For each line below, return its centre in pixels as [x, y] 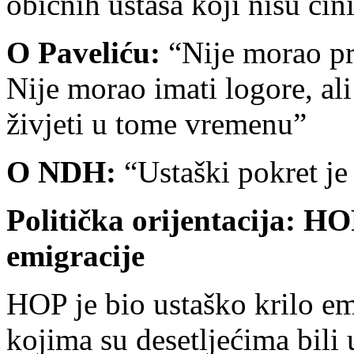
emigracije [75, 255]
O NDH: [61, 171]
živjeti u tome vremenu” [156, 123]
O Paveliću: [83, 52]
